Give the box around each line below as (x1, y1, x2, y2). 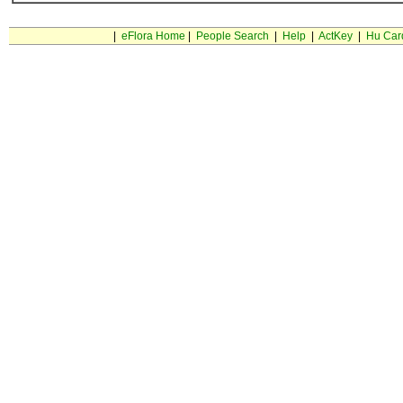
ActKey (318, 30, 353, 42)
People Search (195, 30, 269, 42)
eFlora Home (121, 30, 185, 42)
